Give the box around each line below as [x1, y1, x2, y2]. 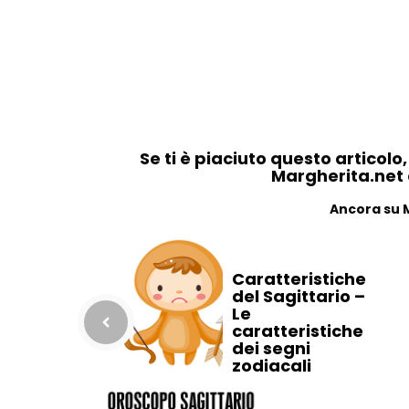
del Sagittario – [232, 284, 366, 308]
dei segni [232, 336, 311, 360]
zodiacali [232, 353, 312, 377]
